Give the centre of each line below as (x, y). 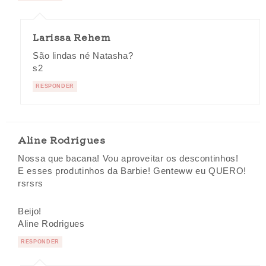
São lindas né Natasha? (83, 56)
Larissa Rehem (72, 37)
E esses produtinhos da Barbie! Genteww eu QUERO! (132, 171)
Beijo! (30, 212)
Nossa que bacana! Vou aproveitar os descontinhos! (128, 158)
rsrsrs (31, 183)
